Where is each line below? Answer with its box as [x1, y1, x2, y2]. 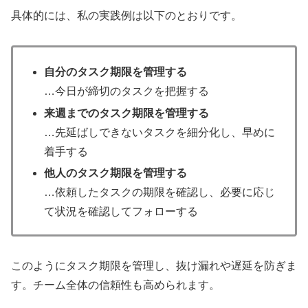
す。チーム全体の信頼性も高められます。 [11, 278, 220, 291]
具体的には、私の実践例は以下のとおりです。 [11, 10, 242, 22]
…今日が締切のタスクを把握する [44, 85, 210, 98]
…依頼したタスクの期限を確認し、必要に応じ [44, 186, 276, 198]
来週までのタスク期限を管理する [44, 107, 210, 119]
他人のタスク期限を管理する [44, 166, 188, 179]
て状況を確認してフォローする [44, 205, 199, 217]
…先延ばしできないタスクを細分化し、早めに [44, 126, 276, 138]
